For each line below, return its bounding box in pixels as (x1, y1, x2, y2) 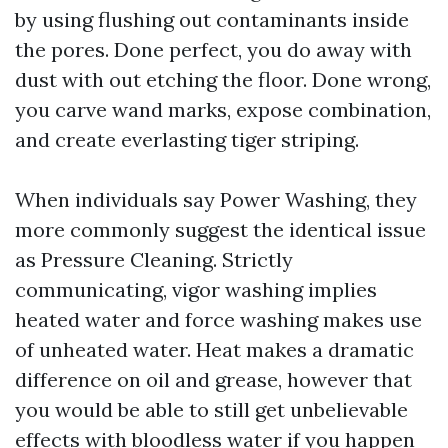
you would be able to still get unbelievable (15, 397, 408, 422)
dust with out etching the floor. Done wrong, (15, 67, 431, 92)
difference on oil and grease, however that (15, 367, 412, 392)
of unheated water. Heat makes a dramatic (15, 337, 414, 362)
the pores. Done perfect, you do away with (15, 37, 412, 62)
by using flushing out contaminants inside (15, 7, 409, 32)
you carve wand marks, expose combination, (15, 97, 431, 122)
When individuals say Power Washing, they (15, 187, 417, 212)
